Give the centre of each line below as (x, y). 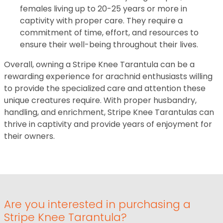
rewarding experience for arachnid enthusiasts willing (108, 76)
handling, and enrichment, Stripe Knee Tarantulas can (109, 112)
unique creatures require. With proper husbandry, (100, 100)
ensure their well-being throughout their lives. (109, 45)
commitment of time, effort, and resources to (109, 33)
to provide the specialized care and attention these (105, 88)
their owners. (29, 136)
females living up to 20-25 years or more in (104, 9)
